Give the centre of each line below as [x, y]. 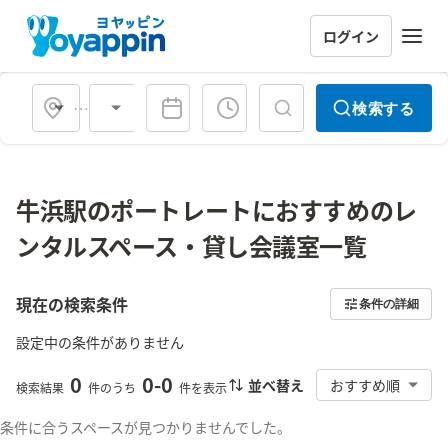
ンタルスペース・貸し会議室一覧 [191, 245]
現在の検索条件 [72, 304]
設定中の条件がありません [100, 342]
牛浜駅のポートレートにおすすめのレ [216, 209]
